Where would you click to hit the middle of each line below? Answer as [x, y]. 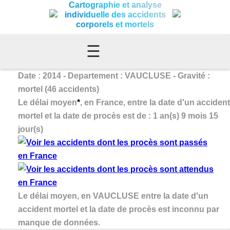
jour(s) [31, 129]
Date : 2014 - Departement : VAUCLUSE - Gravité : [114, 75]
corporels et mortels [115, 24]
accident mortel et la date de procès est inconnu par [119, 209]
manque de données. [59, 222]
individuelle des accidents [115, 15]
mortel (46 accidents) [59, 89]
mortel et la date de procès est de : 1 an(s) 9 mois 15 [118, 116]
